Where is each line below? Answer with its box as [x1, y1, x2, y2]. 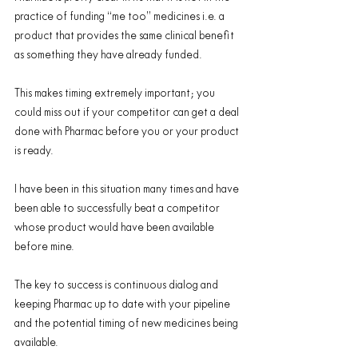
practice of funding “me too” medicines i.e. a [14, 11, 227, 22]
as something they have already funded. [14, 50, 202, 61]
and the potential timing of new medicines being [14, 318, 241, 329]
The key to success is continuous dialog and [14, 280, 221, 291]
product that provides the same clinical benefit [14, 30, 237, 42]
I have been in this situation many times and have [14, 184, 241, 195]
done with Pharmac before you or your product [14, 126, 241, 137]
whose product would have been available [14, 222, 217, 233]
